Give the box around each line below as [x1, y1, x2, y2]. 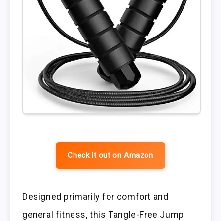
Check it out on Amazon [68, 151, 153, 160]
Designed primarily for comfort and [22, 191, 169, 202]
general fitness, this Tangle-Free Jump [22, 209, 184, 220]
